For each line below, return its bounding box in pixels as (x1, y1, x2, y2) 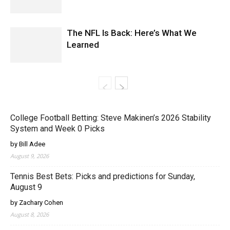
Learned (67, 40, 99, 50)
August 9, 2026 (10, 152, 49, 160)
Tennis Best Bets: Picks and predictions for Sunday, (10, 171, 195, 181)
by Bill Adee (10, 140, 45, 148)
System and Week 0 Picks (10, 124, 105, 133)
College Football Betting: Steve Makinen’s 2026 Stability (10, 113, 211, 123)
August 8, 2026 (10, 210, 49, 218)
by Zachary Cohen (10, 199, 63, 206)
